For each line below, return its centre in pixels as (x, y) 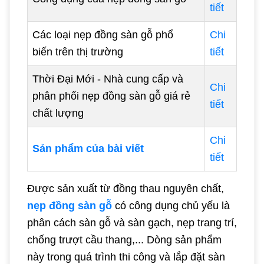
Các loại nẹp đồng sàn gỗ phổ (103, 35)
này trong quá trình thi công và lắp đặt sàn (126, 257)
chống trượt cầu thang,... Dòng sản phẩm (124, 240)
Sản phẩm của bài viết (88, 148)
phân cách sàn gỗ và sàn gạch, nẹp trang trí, (132, 223)
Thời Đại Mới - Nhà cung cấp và (108, 79)
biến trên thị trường (78, 52)
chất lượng (58, 113)
